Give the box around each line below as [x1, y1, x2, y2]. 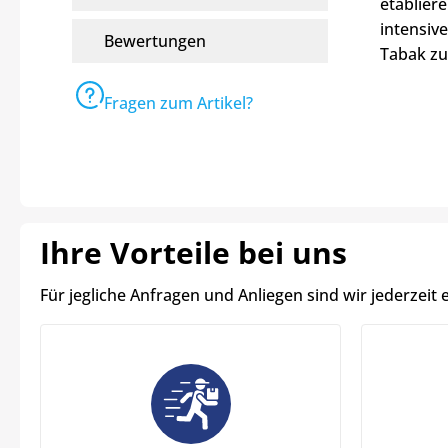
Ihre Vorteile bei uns [40, 231, 347, 273]
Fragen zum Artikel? [104, 91, 253, 114]
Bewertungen [104, 29, 206, 52]
